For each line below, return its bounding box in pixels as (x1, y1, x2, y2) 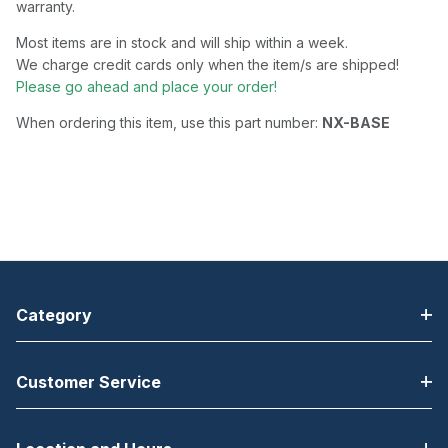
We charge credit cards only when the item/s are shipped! (16, 56, 407, 74)
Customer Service (16, 372, 161, 392)
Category (16, 305, 92, 325)
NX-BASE (322, 114, 390, 132)
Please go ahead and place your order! (16, 78, 277, 96)
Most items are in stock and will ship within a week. (16, 34, 348, 52)
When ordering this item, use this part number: (16, 114, 322, 132)
